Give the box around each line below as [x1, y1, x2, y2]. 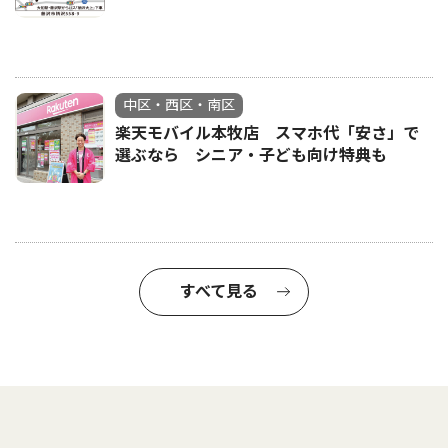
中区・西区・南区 [123, 97, 235, 113]
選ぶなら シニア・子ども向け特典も [115, 146, 387, 165]
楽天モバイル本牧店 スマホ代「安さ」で [115, 124, 419, 143]
